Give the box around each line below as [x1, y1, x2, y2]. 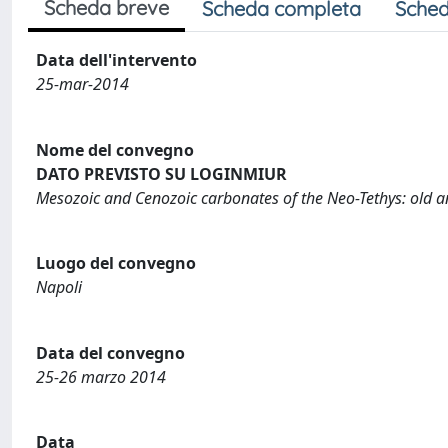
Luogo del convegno [36, 252, 196, 275]
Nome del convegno [36, 138, 194, 161]
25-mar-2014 [36, 73, 129, 95]
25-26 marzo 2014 [36, 365, 166, 388]
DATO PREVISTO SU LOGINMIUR [36, 162, 287, 185]
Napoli [36, 276, 82, 299]
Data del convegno [36, 341, 185, 364]
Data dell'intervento [36, 49, 197, 71]
